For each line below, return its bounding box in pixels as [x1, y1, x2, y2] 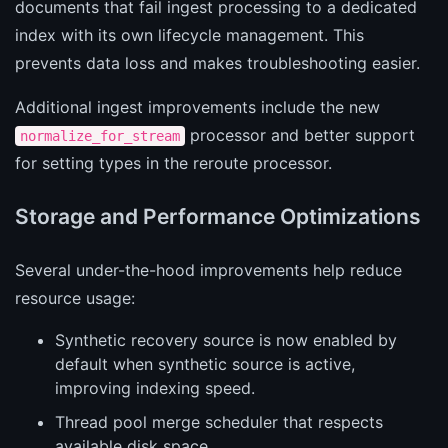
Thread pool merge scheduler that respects [55, 412, 383, 433]
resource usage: [15, 288, 135, 309]
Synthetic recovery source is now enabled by [55, 330, 397, 351]
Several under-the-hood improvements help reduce [15, 260, 402, 281]
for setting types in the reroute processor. [15, 153, 332, 174]
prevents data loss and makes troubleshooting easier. [15, 53, 420, 74]
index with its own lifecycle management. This [15, 25, 364, 46]
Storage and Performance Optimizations [15, 204, 421, 230]
